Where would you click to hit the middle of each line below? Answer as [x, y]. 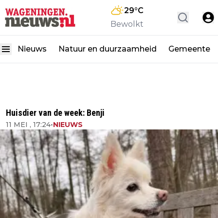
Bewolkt [127, 24]
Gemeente [189, 49]
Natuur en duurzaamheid [108, 49]
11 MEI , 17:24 [28, 125]
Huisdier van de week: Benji [55, 113]
